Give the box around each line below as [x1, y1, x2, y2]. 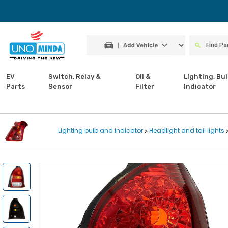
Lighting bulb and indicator [58, 126, 145, 135]
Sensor [48, 82, 72, 90]
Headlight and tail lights [149, 126, 224, 135]
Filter [135, 82, 155, 90]
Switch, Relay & [48, 73, 101, 80]
